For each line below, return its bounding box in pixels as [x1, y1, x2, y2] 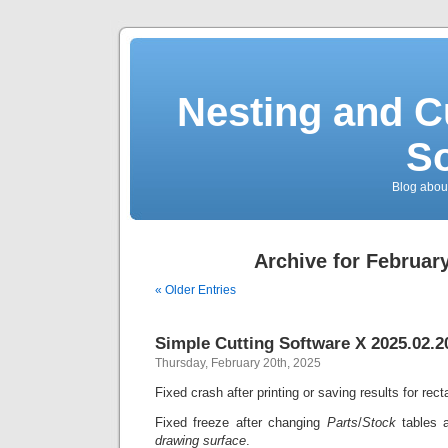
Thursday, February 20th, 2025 [155, 356, 321, 370]
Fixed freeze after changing [155, 415, 327, 430]
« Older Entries [155, 283, 236, 297]
